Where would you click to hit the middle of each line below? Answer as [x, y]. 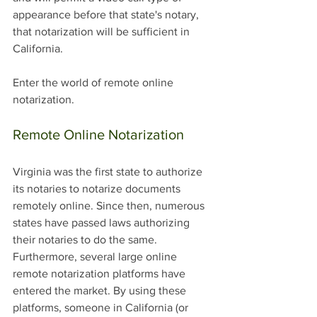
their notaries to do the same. [86, 240]
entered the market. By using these [101, 291]
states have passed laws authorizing [103, 223]
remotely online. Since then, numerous [110, 206]
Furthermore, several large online [96, 257]
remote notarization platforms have [100, 274]
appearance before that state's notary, [107, 15]
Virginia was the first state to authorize [109, 172]
